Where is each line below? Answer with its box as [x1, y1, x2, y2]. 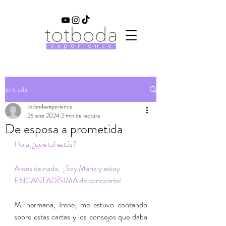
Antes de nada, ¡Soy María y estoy [14, 162, 122, 174]
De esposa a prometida [5, 120, 123, 138]
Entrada [5, 84, 27, 94]
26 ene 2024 [27, 111, 60, 120]
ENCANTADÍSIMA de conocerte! [14, 175, 122, 186]
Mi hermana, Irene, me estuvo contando [14, 199, 147, 210]
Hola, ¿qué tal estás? [14, 138, 78, 150]
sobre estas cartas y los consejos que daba [14, 211, 147, 222]
